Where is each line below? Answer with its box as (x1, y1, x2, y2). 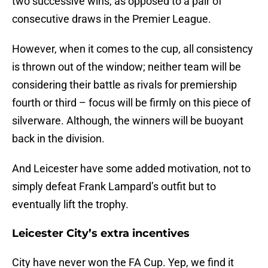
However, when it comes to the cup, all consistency (12, 42, 253, 56)
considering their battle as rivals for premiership (12, 78, 237, 92)
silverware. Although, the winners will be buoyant (12, 114, 243, 127)
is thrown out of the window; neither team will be (12, 60, 241, 74)
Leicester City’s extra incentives (12, 227, 190, 240)
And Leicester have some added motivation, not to (12, 162, 251, 175)
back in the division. (12, 132, 105, 145)
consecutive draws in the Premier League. (12, 13, 211, 26)
